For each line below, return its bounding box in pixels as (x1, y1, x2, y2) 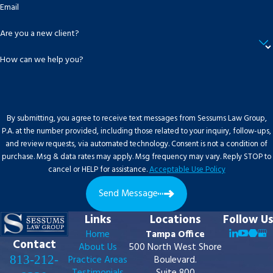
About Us (79, 239, 117, 255)
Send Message (99, 186, 158, 202)
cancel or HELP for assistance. (48, 163, 149, 177)
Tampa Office (146, 227, 205, 243)
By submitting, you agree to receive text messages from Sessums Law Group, (6, 112, 267, 126)
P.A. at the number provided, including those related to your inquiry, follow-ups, (2, 125, 271, 138)
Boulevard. (154, 252, 197, 268)
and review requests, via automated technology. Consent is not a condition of (5, 138, 171, 151)
